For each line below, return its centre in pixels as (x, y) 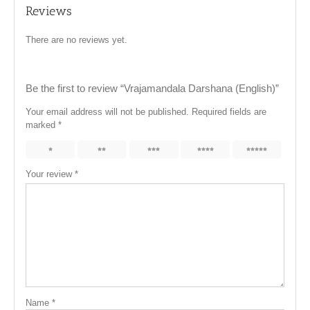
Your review (51, 174)
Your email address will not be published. (108, 112)
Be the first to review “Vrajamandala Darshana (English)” (153, 89)
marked (42, 125)
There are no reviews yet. (77, 40)
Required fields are (229, 112)
